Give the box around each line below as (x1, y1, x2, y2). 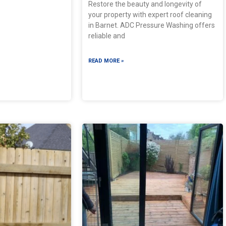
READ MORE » (88, 57, 125, 64)
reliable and (88, 31, 126, 40)
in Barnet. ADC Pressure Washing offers (88, 21, 215, 29)
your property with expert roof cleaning (88, 10, 212, 19)
